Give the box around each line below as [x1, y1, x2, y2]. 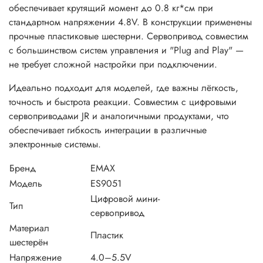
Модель [9, 177, 42, 191]
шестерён [9, 235, 48, 249]
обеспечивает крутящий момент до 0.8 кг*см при [9, 1, 213, 15]
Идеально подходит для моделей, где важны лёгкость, [9, 81, 238, 95]
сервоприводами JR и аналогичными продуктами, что [9, 109, 229, 123]
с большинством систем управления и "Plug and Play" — [9, 43, 244, 58]
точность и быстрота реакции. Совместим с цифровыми [9, 95, 237, 109]
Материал [9, 221, 49, 235]
